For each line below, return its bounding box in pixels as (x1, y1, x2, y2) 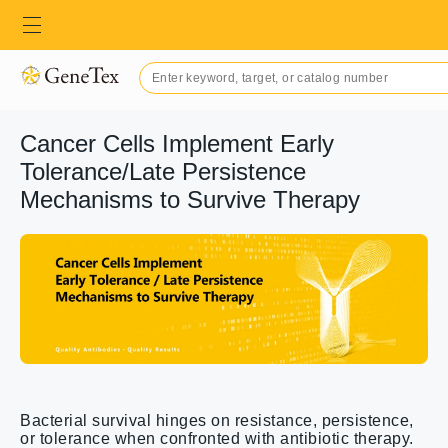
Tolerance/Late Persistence (20, 158, 306, 185)
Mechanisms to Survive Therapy (20, 186, 360, 213)
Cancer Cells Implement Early (20, 130, 334, 157)
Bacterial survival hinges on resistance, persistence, (20, 412, 414, 429)
